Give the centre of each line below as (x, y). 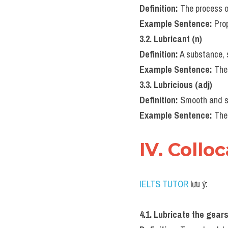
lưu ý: (198, 184)
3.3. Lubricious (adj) (176, 85)
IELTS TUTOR (164, 184)
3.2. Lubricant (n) (171, 39)
